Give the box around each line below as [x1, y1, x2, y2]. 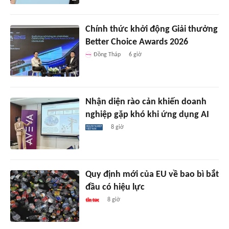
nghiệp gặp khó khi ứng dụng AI [85, 109, 209, 120]
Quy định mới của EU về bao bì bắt [85, 169, 219, 179]
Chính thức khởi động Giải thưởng [85, 25, 218, 34]
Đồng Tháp [93, 52, 121, 58]
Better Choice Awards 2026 [85, 37, 188, 47]
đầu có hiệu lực [85, 182, 145, 192]
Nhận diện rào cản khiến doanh [85, 97, 207, 107]
